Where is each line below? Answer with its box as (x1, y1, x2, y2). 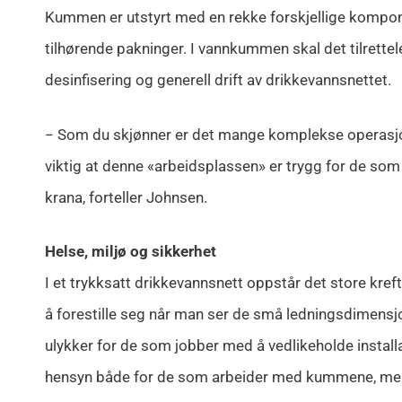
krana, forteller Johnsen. (45, 188, 207, 206)
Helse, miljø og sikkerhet (45, 242, 216, 261)
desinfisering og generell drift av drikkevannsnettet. (45, 71, 391, 90)
